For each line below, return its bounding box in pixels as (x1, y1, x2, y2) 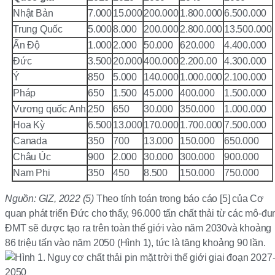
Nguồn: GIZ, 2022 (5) (5, 193, 94, 204)
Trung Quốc (13, 24, 63, 35)
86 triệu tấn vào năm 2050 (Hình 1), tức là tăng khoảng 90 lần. (5, 238, 266, 249)
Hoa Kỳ (13, 120, 45, 131)
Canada (13, 136, 47, 147)
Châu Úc (13, 152, 51, 163)
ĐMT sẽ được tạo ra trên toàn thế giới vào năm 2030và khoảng (5, 223, 272, 234)
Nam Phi (13, 168, 50, 179)
